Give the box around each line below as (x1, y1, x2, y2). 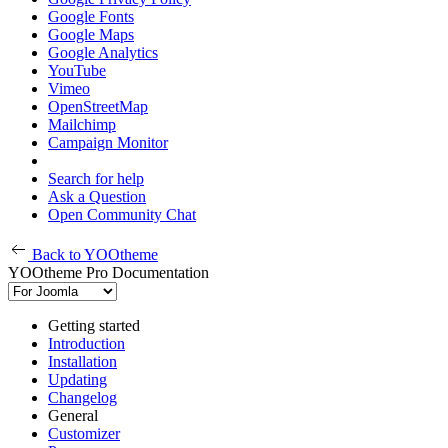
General (48, 407, 98, 425)
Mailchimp (48, 116, 116, 134)
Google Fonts (48, 8, 134, 26)
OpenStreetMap (48, 98, 148, 116)
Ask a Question (48, 188, 146, 206)
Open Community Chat (48, 206, 196, 224)
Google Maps (48, 26, 134, 44)
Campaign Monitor (48, 134, 168, 152)
